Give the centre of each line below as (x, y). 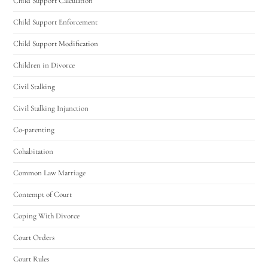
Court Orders (34, 237)
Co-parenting (34, 130)
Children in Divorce (44, 65)
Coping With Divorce (47, 216)
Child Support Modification (56, 43)
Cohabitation (33, 151)
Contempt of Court (43, 194)
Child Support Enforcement (56, 22)
